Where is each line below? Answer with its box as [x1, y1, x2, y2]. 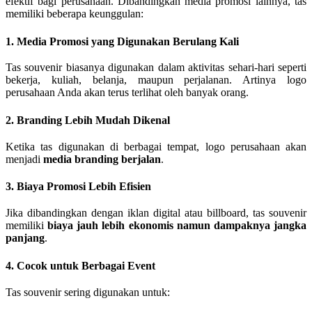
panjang [6, 232, 45, 244]
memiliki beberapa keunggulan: [6, 7, 143, 19]
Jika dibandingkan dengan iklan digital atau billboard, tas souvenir [6, 207, 306, 219]
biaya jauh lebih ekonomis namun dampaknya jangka [47, 219, 307, 232]
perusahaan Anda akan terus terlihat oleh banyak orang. [6, 86, 249, 99]
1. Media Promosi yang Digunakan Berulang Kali [6, 35, 239, 47]
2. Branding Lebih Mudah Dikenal [6, 114, 170, 127]
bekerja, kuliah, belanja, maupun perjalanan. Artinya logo [6, 74, 306, 86]
